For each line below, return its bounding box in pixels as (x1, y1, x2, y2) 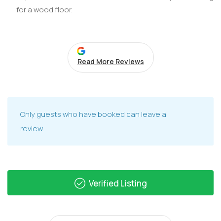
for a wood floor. (16, 4, 73, 15)
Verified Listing (87, 177, 147, 189)
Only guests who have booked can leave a (20, 109, 166, 119)
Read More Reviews (77, 56, 144, 66)
